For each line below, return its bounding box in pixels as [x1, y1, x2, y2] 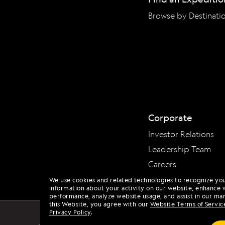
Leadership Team [148, 144, 211, 155]
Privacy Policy [49, 208, 91, 216]
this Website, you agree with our [49, 200, 150, 208]
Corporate [148, 111, 192, 124]
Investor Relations [148, 129, 214, 140]
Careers [148, 159, 176, 170]
